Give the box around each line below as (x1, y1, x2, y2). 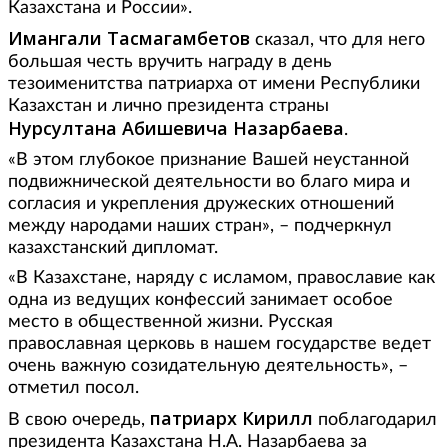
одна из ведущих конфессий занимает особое (8, 291, 393, 310)
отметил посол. (8, 379, 139, 398)
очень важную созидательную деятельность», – (8, 357, 408, 376)
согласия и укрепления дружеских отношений (8, 195, 394, 214)
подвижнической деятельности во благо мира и (8, 173, 410, 192)
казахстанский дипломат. (8, 239, 218, 258)
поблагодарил (313, 411, 437, 430)
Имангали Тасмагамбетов (8, 26, 255, 51)
